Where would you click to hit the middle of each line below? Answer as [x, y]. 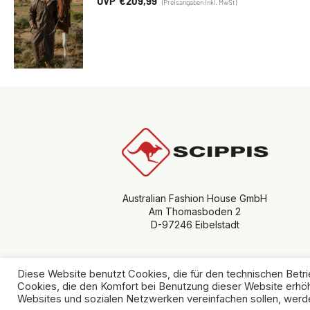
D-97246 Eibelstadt [195, 225]
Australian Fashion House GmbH [195, 199]
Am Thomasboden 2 [195, 212]
